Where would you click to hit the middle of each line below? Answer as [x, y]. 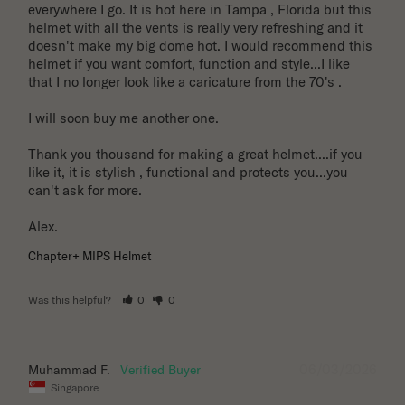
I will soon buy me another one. [125, 118]
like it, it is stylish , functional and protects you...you [188, 173]
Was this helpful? [71, 300]
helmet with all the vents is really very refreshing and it [195, 28]
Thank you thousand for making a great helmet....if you [195, 155]
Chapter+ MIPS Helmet [90, 256]
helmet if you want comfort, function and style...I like [189, 64]
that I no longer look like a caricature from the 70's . [187, 82]
